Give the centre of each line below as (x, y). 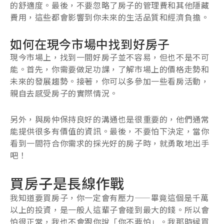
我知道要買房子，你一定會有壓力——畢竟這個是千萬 (109, 197)
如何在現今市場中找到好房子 (90, 43)
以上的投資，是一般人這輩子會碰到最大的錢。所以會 (110, 209)
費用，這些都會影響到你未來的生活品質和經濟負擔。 (110, 17)
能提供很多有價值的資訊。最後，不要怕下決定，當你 (110, 131)
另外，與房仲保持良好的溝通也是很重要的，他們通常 (110, 119)
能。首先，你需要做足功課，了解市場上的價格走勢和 (110, 69)
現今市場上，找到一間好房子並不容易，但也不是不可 (110, 57)
